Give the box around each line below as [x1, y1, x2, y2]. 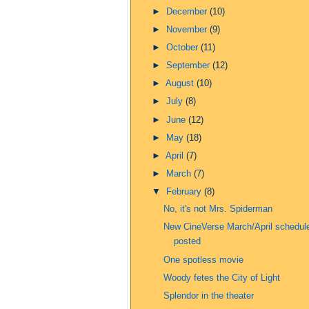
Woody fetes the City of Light [163, 272, 280, 283]
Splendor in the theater [163, 290, 254, 301]
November [166, 24, 210, 34]
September [166, 61, 213, 71]
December [166, 6, 210, 17]
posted [173, 237, 201, 247]
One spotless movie [163, 255, 243, 265]
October [166, 42, 201, 52]
